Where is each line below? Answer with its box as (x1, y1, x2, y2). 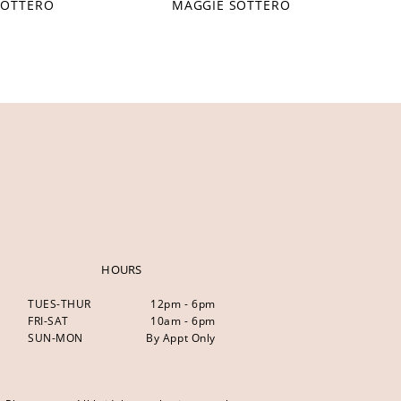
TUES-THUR (27, 296, 91, 312)
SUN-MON (27, 330, 83, 346)
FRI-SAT (27, 313, 69, 329)
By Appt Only (146, 330, 216, 346)
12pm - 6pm (150, 296, 216, 312)
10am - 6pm (150, 313, 216, 329)
